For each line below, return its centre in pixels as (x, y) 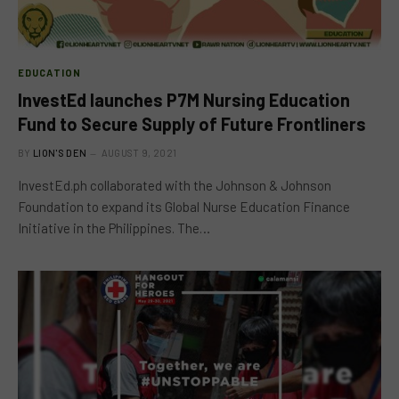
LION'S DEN (60, 153)
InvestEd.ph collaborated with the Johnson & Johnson (175, 185)
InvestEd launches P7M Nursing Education (184, 100)
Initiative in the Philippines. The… (114, 228)
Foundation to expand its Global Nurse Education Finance (184, 207)
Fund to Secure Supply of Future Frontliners (192, 124)
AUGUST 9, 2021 (139, 153)
